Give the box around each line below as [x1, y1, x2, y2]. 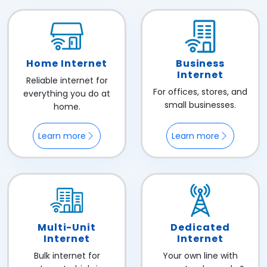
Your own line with [163, 250, 238, 262]
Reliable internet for [26, 74, 108, 86]
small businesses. [164, 99, 236, 111]
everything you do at [23, 88, 110, 100]
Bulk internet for [33, 250, 100, 262]
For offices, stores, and [153, 86, 247, 98]
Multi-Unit [37, 221, 97, 234]
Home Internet [26, 57, 107, 70]
